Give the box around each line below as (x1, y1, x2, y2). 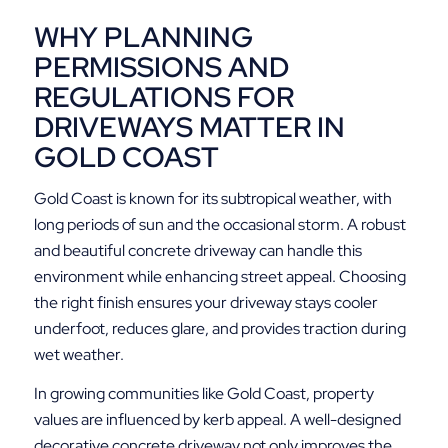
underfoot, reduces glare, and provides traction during (33, 317, 406, 339)
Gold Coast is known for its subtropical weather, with (33, 187, 392, 209)
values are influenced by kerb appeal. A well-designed (33, 409, 401, 431)
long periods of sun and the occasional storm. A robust (33, 213, 406, 235)
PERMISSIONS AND (33, 48, 289, 87)
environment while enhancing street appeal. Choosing (33, 265, 406, 287)
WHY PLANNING (33, 18, 253, 57)
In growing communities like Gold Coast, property (33, 383, 374, 405)
